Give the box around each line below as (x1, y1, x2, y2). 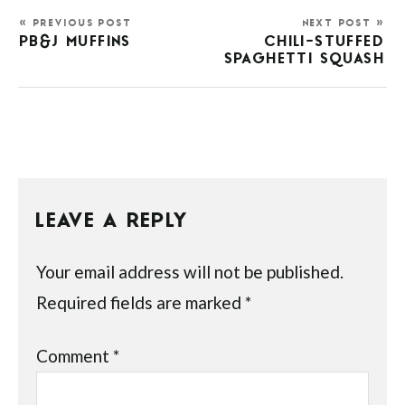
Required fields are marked (36, 292, 246, 314)
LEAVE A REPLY (36, 212, 190, 234)
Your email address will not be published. (36, 261, 344, 283)
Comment (36, 345, 114, 367)
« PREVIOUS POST (20, 19, 132, 29)
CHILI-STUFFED (264, 35, 385, 50)
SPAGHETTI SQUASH (224, 52, 385, 67)
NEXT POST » (302, 19, 385, 29)
